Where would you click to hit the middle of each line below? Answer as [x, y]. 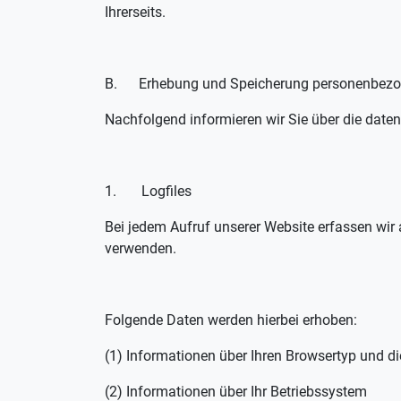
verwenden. [141, 248]
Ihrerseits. [135, 12]
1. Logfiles [148, 191]
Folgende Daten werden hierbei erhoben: [231, 320]
